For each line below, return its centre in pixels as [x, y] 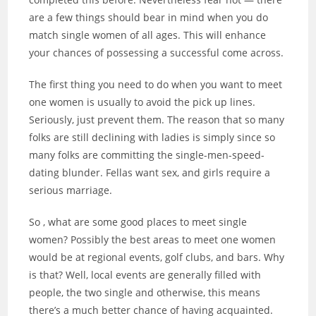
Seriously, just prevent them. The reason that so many [157, 120]
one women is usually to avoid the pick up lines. [142, 102]
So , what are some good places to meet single [138, 222]
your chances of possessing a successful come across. [157, 53]
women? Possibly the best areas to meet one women [153, 240]
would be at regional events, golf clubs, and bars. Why [157, 257]
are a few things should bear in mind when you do [149, 18]
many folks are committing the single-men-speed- [147, 155]
